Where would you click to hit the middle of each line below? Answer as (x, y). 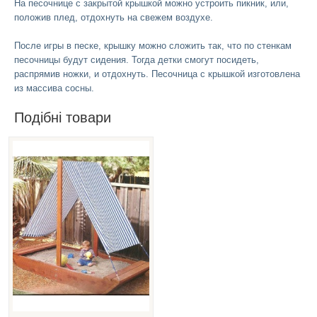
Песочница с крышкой (198, 74)
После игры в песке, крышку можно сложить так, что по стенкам (153, 45)
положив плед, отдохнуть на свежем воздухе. (115, 17)
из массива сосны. (54, 88)
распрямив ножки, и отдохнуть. (83, 74)
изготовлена (272, 74)
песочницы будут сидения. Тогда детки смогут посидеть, (137, 59)
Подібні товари (63, 117)
